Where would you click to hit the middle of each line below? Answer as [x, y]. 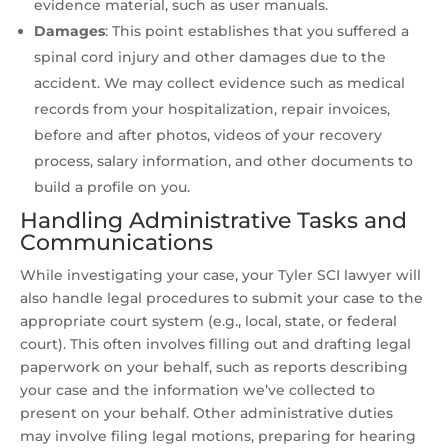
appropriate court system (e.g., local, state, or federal [208, 321]
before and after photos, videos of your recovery [208, 135]
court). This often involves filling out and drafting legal [215, 344]
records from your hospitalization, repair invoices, [212, 109]
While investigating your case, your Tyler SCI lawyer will [220, 275]
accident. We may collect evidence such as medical [219, 83]
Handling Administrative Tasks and [213, 221]
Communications [116, 243]
